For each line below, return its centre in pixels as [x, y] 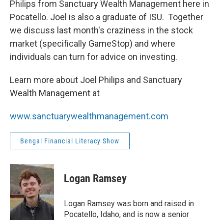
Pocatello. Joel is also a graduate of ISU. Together [107, 17]
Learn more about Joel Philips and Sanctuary [96, 80]
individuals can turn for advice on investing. [94, 57]
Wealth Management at [56, 93]
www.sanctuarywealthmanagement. [80, 116]
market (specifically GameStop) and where [93, 44]
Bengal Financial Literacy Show [70, 141]
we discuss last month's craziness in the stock [101, 30]
